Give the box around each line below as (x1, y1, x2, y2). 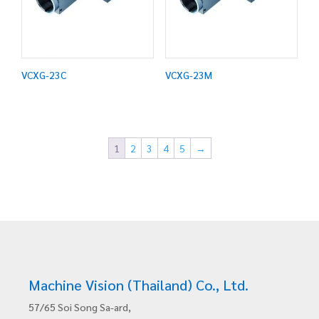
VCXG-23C (21, 68, 66, 82)
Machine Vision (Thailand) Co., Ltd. (28, 275, 249, 294)
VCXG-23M (164, 68, 212, 82)
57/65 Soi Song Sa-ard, (28, 300, 131, 313)
